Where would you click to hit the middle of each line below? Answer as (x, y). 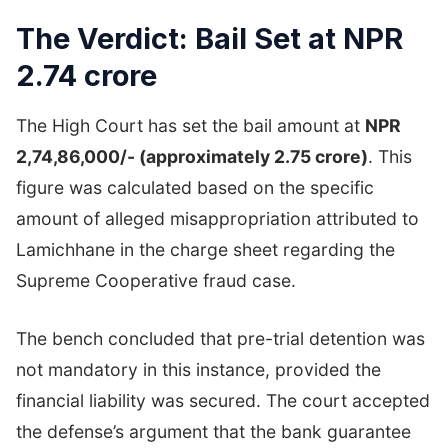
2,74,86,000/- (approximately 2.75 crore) (192, 157)
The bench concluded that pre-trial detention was (220, 338)
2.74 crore (86, 76)
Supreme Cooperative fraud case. (156, 281)
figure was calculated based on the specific (195, 188)
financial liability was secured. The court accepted (223, 400)
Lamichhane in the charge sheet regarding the (205, 250)
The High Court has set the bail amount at (190, 126)
